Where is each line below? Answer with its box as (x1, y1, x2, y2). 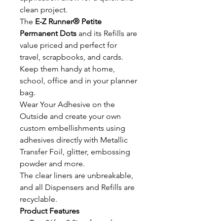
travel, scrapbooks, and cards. (20, 52, 123, 62)
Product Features (20, 206, 79, 216)
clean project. (20, 5, 68, 14)
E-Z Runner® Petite (35, 17, 102, 26)
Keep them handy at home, (20, 64, 115, 74)
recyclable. (20, 194, 57, 204)
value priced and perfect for (20, 40, 117, 50)
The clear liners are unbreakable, (20, 171, 133, 180)
